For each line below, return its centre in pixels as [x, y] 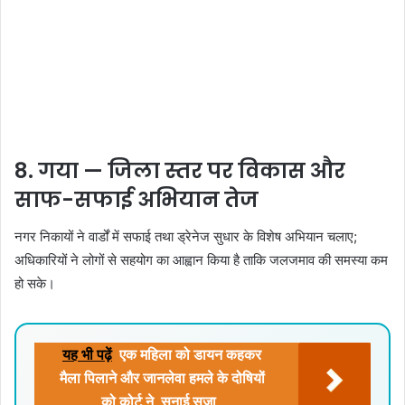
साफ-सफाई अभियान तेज [137, 200]
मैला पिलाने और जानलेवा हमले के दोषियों [162, 378]
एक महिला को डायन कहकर [190, 354]
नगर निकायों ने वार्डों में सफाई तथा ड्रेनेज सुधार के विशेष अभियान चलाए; [186, 236]
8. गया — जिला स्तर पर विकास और [180, 171]
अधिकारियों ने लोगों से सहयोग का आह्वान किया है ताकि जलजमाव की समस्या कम [201, 259]
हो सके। [35, 283]
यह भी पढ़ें [87, 354]
